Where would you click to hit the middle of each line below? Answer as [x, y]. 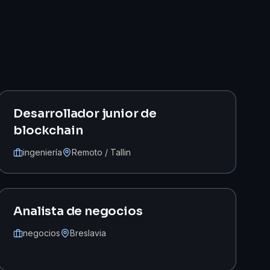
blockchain [48, 130]
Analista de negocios [78, 211]
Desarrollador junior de [85, 114]
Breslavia [88, 233]
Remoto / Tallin [102, 152]
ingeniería [43, 152]
